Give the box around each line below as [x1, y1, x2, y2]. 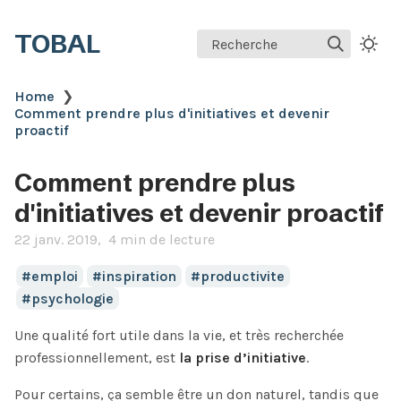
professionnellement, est [14, 349, 179, 366]
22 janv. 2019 [14, 231, 98, 248]
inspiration [101, 268, 176, 285]
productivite [200, 268, 285, 285]
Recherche [210, 35, 277, 53]
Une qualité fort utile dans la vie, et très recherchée [14, 327, 344, 344]
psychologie [30, 290, 114, 307]
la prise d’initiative [179, 349, 306, 366]
